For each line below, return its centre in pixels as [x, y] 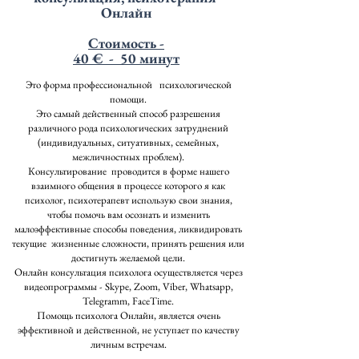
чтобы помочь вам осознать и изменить [128, 214]
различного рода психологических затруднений [128, 128]
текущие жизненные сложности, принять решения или [128, 243]
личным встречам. [128, 344]
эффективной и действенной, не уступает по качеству [128, 330]
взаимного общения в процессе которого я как [128, 186]
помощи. [128, 99]
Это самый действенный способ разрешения [128, 113]
